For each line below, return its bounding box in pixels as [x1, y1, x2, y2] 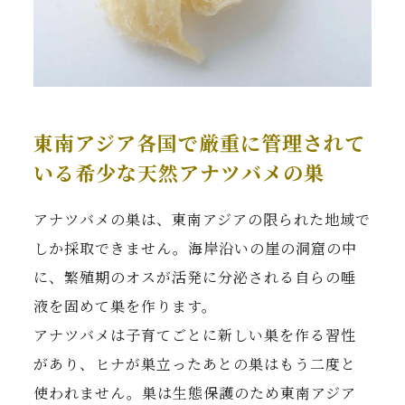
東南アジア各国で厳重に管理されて [33, 128, 366, 157]
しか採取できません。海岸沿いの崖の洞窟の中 [33, 238, 358, 259]
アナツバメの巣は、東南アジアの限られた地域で [33, 209, 372, 231]
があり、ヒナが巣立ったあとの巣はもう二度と [33, 353, 357, 375]
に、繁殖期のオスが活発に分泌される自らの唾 [33, 267, 357, 288]
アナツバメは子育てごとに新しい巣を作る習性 [33, 325, 357, 346]
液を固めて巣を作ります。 [33, 296, 218, 317]
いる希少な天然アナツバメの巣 [33, 158, 325, 187]
